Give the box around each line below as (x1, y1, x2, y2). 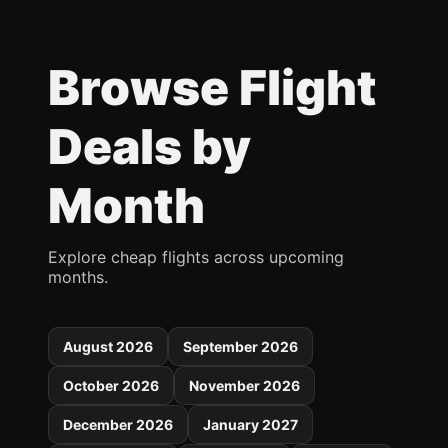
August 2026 (63, 338, 153, 355)
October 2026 (63, 377, 159, 394)
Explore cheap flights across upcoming (48, 247, 344, 267)
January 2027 (203, 416, 298, 433)
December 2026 (63, 416, 173, 433)
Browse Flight (48, 58, 376, 117)
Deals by (48, 117, 251, 176)
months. (48, 267, 108, 287)
